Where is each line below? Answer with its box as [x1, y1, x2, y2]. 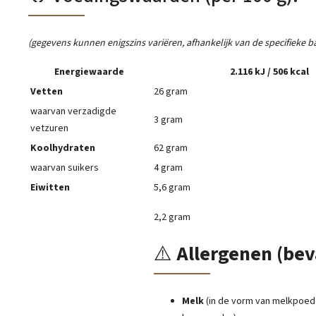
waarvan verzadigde [30, 104, 116, 119]
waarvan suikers [30, 161, 99, 176]
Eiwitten [30, 181, 70, 195]
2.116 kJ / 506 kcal [229, 65, 309, 80]
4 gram [154, 161, 183, 176]
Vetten [30, 85, 63, 99]
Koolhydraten [30, 141, 95, 156]
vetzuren [30, 121, 68, 136]
